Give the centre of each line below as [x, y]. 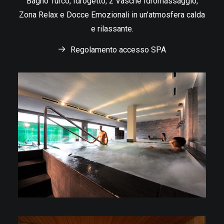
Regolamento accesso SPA [118, 50]
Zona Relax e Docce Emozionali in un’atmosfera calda [112, 15]
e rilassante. [112, 29]
